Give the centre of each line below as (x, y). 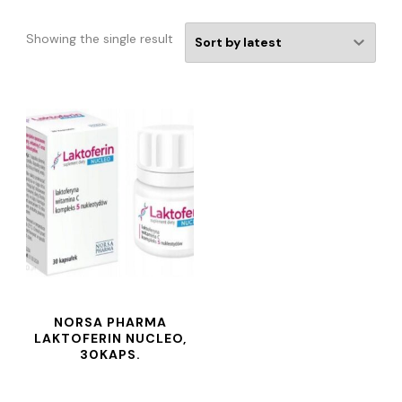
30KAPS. (110, 354)
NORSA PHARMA (110, 322)
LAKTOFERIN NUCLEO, (110, 338)
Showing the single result (100, 39)
